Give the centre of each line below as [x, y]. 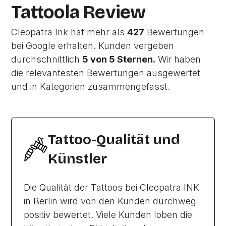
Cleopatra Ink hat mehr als [69, 32]
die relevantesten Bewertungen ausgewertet [106, 73]
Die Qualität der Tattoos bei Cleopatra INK [112, 188]
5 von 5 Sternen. [119, 60]
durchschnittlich [47, 60]
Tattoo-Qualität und [114, 140]
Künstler [78, 159]
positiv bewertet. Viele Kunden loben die [108, 215]
